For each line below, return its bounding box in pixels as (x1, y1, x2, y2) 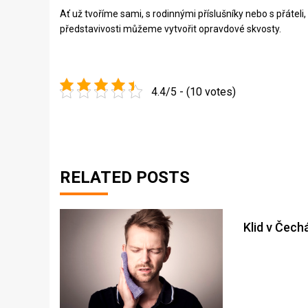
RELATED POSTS (60, 168, 190, 187)
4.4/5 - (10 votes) (151, 85, 236, 98)
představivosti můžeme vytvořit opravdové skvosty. (60, 23, 281, 34)
